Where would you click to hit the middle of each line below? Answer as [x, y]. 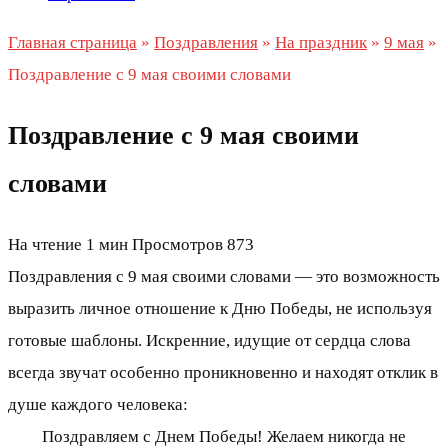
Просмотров [177, 245]
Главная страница [72, 42]
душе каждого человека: [98, 405]
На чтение [45, 245]
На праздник [321, 42]
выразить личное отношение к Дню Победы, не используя [220, 309]
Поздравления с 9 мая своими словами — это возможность [224, 277]
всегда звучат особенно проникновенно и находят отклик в [223, 373]
